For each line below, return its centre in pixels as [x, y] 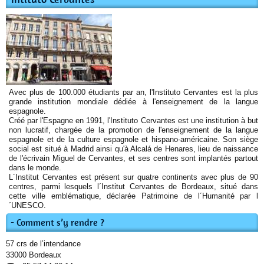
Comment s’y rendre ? [61, 222]
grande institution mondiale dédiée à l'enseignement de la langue [133, 102]
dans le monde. [35, 168]
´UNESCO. [27, 206]
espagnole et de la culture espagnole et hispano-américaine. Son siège [133, 140]
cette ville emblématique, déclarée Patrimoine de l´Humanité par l [133, 196]
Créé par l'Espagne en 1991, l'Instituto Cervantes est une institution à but [133, 121]
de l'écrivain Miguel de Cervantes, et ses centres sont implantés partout [133, 159]
